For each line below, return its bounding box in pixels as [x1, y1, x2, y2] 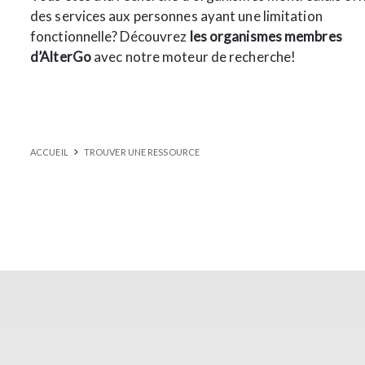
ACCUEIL [30, 147, 68, 157]
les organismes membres [189, 28, 342, 45]
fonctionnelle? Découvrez [30, 28, 190, 45]
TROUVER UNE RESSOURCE [83, 147, 200, 157]
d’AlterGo [30, 48, 91, 65]
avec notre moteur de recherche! [90, 48, 297, 65]
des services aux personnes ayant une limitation [30, 7, 323, 24]
